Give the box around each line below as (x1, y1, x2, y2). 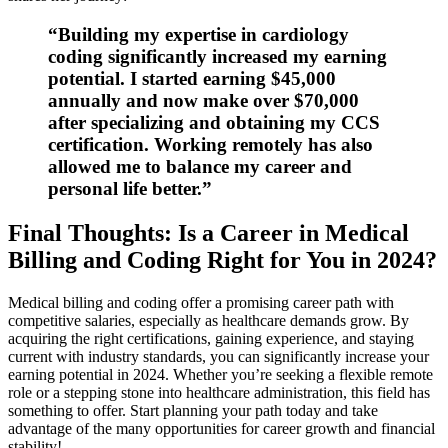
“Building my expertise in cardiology (48, 24, 349, 46)
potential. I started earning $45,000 (48, 68, 336, 90)
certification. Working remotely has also (48, 134, 373, 156)
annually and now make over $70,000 (48, 90, 359, 112)
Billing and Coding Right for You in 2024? (8, 246, 437, 273)
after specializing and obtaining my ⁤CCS (48, 112, 380, 134)
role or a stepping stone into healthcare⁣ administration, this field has (8, 383, 430, 401)
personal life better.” (48, 178, 212, 200)
